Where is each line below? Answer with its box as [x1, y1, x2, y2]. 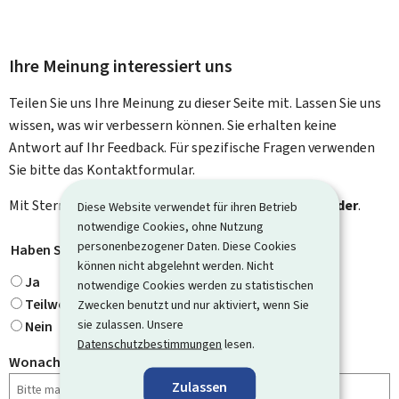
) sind [239, 195, 273, 215]
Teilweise [25, 294, 82, 313]
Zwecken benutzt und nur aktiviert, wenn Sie [77, 296, 310, 313]
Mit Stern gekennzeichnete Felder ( [9, 195, 224, 215]
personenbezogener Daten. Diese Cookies [77, 237, 297, 254]
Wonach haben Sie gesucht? [9, 352, 183, 371]
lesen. [222, 335, 256, 352]
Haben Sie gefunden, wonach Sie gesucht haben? [11, 240, 316, 259]
